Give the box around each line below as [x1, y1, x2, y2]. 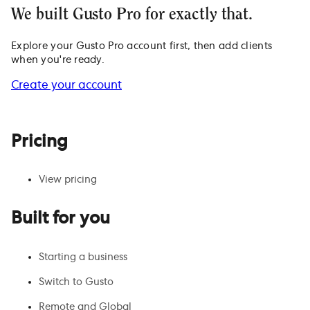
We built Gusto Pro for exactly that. [11, 6, 253, 23]
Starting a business [39, 253, 127, 263]
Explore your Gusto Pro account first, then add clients [11, 41, 273, 51]
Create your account [11, 79, 122, 91]
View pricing [39, 175, 97, 185]
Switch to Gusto [39, 277, 113, 288]
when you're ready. [11, 55, 105, 65]
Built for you [11, 210, 110, 228]
